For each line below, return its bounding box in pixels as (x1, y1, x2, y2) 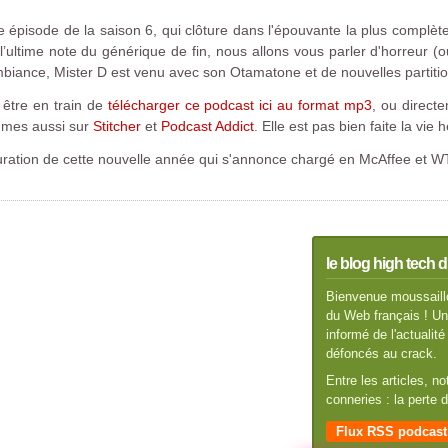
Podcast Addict (160, 118, 254, 134)
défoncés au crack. (325, 346, 437, 361)
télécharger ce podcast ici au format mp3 (107, 97, 373, 113)
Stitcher (92, 118, 141, 134)
